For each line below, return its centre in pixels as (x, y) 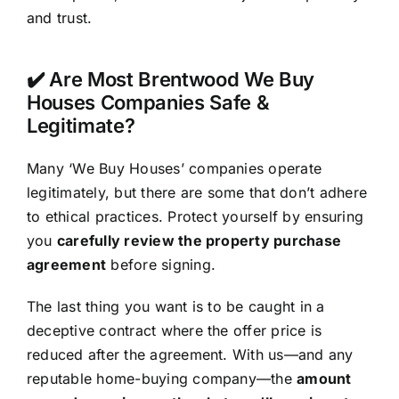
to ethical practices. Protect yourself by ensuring (195, 217)
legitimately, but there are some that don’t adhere (196, 193)
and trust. (59, 18)
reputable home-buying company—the (162, 379)
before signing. (161, 265)
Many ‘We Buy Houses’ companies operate (174, 169)
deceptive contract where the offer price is (174, 331)
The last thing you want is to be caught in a (175, 307)
